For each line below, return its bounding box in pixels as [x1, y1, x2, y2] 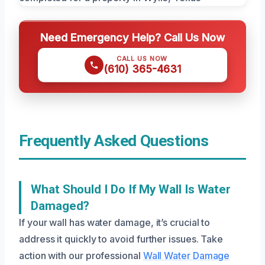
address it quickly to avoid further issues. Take [19, 233, 224, 245]
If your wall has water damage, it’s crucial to [19, 216, 211, 229]
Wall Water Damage [143, 250, 230, 262]
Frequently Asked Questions [19, 132, 209, 150]
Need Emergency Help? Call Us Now [40, 31, 225, 44]
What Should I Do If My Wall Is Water [31, 182, 231, 197]
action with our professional [19, 250, 143, 262]
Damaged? [31, 199, 90, 214]
